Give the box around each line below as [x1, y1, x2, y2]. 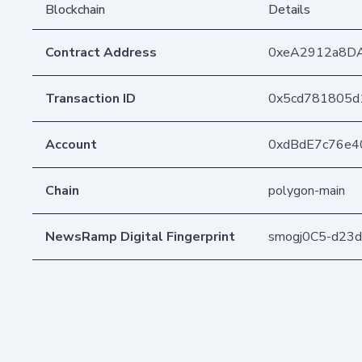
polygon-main [268, 181, 345, 200]
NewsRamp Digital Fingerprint [45, 227, 235, 246]
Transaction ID [45, 89, 136, 107]
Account [45, 135, 97, 154]
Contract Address [45, 43, 157, 61]
